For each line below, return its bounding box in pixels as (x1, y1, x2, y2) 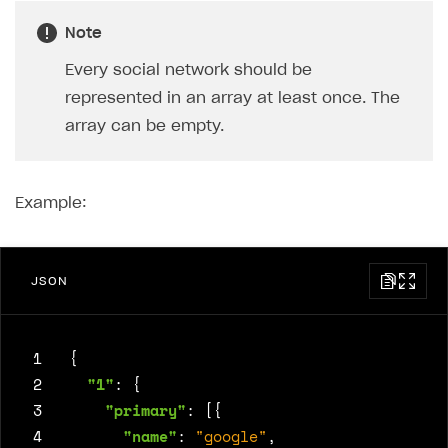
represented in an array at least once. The (65, 91, 400, 107)
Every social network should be (65, 63, 312, 79)
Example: (15, 196, 87, 212)
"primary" (105, 399, 186, 422)
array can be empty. (65, 119, 224, 135)
